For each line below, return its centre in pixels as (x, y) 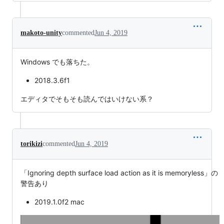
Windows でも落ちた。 (57, 62)
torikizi (31, 144)
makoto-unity (41, 33)
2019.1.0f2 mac (59, 202)
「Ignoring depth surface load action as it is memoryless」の (119, 173)
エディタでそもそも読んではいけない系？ (87, 99)
